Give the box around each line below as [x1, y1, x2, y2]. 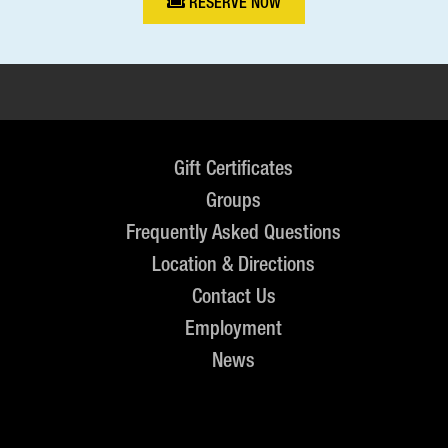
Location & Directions [152, 252, 316, 276]
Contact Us [191, 284, 276, 308]
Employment [185, 316, 283, 340]
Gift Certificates [174, 156, 294, 180]
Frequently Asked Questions [126, 220, 342, 244]
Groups [206, 188, 262, 212]
